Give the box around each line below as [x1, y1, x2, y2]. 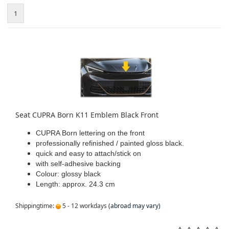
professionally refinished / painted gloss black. [36, 139, 184, 147]
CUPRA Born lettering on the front [36, 129, 145, 137]
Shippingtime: [15, 201, 56, 210]
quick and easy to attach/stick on [36, 149, 141, 157]
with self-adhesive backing [36, 159, 121, 168]
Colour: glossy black [36, 170, 101, 178]
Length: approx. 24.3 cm [36, 180, 115, 188]
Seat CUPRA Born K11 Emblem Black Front [15, 110, 158, 120]
